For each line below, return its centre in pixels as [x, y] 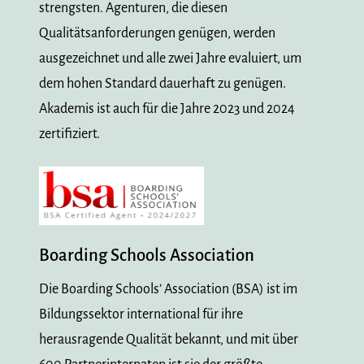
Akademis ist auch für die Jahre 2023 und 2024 [167, 108]
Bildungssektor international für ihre [141, 314]
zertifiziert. [69, 134]
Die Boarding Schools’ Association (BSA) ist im [168, 289]
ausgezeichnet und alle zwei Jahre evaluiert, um [170, 58]
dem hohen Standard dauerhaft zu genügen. [162, 83]
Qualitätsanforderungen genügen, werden [157, 33]
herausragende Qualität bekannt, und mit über [169, 339]
